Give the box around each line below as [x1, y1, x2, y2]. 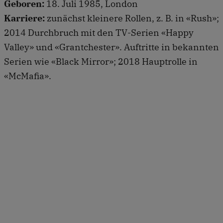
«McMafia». [4, 70, 51, 82]
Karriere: [4, 12, 45, 24]
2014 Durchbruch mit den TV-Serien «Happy [4, 26, 194, 38]
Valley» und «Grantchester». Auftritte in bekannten [4, 41, 219, 53]
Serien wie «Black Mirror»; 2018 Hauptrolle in [4, 55, 198, 67]
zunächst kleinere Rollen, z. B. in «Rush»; [45, 12, 219, 24]
